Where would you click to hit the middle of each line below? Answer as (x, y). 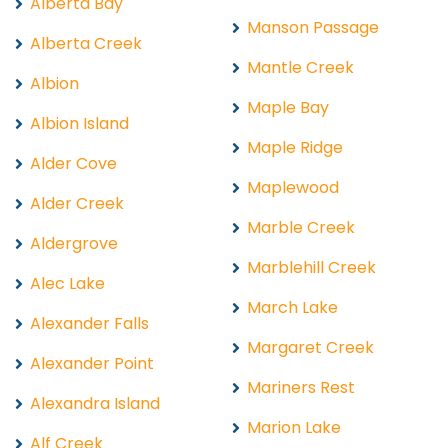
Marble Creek (301, 227)
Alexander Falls (89, 323)
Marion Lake (294, 427)
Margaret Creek (310, 347)
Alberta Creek (86, 43)
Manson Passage (313, 27)
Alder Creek (77, 203)
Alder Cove (73, 163)
